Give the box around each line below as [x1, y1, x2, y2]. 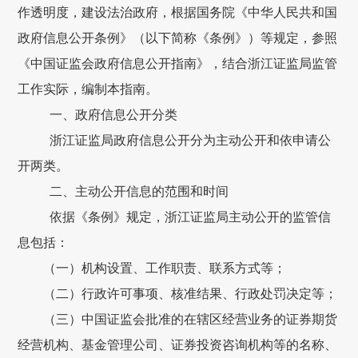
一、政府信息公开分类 [50, 108, 178, 122]
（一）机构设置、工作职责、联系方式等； [43, 261, 287, 276]
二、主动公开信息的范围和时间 [50, 185, 229, 199]
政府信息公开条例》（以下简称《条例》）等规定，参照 [18, 31, 338, 46]
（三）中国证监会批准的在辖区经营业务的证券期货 [43, 312, 338, 327]
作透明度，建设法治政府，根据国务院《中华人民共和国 [18, 6, 338, 20]
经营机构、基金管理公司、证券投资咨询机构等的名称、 [18, 338, 338, 352]
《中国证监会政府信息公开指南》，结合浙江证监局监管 [18, 57, 338, 71]
